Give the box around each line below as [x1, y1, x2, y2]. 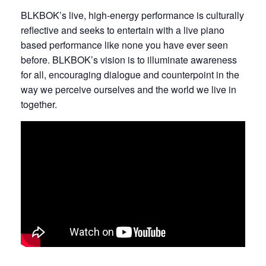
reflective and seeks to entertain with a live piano [21, 23, 224, 37]
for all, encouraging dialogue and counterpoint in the [21, 67, 239, 81]
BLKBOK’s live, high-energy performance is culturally [21, 8, 244, 22]
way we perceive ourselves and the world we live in [21, 82, 236, 96]
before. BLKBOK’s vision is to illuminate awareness [21, 52, 237, 66]
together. [21, 97, 57, 111]
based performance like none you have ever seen [21, 37, 228, 52]
